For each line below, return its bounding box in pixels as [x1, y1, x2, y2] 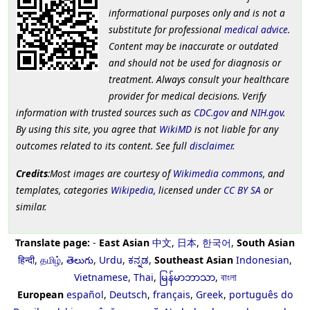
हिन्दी [18, 253, 35, 267]
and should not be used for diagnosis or [108, 56, 281, 70]
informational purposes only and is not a [108, 6, 285, 20]
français [152, 288, 190, 302]
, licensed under [154, 183, 224, 197]
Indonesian [236, 253, 289, 267]
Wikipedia [111, 183, 154, 197]
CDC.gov [194, 106, 228, 120]
